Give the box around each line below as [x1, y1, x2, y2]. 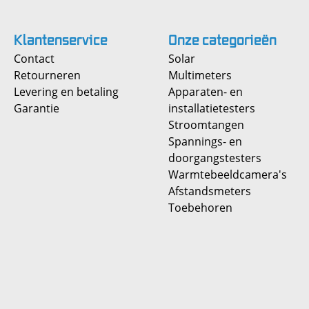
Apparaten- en [168, 84, 243, 99]
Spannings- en [168, 134, 242, 149]
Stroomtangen [168, 117, 244, 132]
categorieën [202, 30, 277, 50]
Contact [14, 51, 54, 66]
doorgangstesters [168, 150, 261, 166]
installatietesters [168, 101, 255, 116]
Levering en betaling [14, 84, 119, 99]
